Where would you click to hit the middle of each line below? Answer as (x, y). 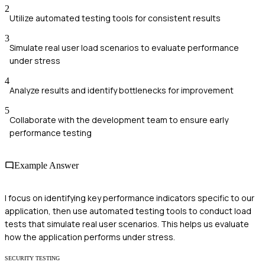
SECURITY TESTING (32, 258)
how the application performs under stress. (90, 237)
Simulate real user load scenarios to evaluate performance (124, 47)
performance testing (51, 132)
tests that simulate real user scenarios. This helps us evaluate (127, 224)
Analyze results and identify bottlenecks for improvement (122, 90)
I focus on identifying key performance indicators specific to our (130, 198)
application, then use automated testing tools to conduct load (128, 211)
